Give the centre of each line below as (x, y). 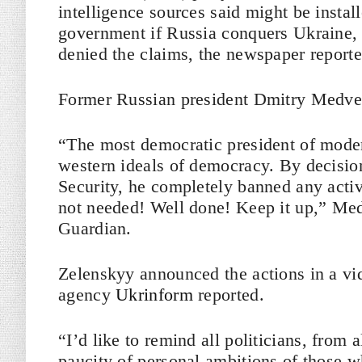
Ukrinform (154, 295)
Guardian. (95, 228)
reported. (228, 295)
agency (87, 295)
